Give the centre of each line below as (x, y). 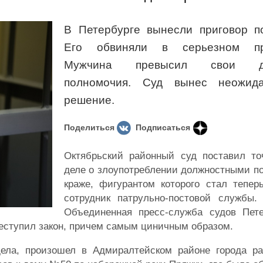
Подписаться (163, 127)
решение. (89, 100)
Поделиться (89, 127)
